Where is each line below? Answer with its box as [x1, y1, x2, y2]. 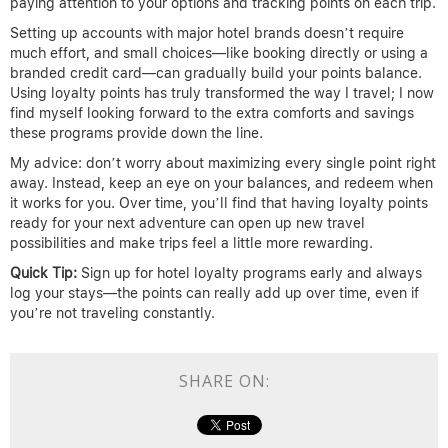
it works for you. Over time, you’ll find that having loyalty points [10, 195, 428, 212]
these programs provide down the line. [10, 125, 263, 142]
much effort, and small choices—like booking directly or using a [10, 45, 428, 62]
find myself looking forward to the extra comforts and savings [10, 105, 414, 122]
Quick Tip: [10, 265, 77, 282]
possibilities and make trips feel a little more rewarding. [10, 235, 373, 252]
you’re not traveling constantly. [10, 305, 215, 322]
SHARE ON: [178, 370, 270, 393]
